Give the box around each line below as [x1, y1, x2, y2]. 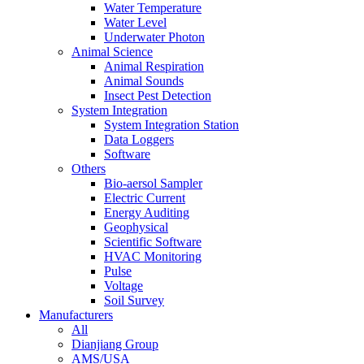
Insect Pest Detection [104, 89, 211, 103]
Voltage [104, 279, 143, 293]
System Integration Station [104, 118, 239, 132]
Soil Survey [104, 293, 164, 308]
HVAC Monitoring [104, 249, 201, 264]
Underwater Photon [104, 30, 205, 45]
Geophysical [104, 220, 168, 235]
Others [71, 162, 106, 176]
